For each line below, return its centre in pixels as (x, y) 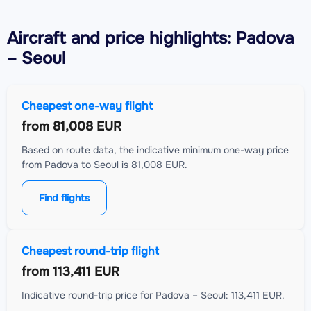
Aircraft (36, 39)
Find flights (64, 198)
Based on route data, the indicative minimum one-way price (155, 150)
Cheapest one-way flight (87, 106)
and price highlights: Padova (180, 39)
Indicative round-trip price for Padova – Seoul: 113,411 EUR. (153, 295)
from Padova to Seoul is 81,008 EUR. (104, 165)
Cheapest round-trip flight (90, 251)
